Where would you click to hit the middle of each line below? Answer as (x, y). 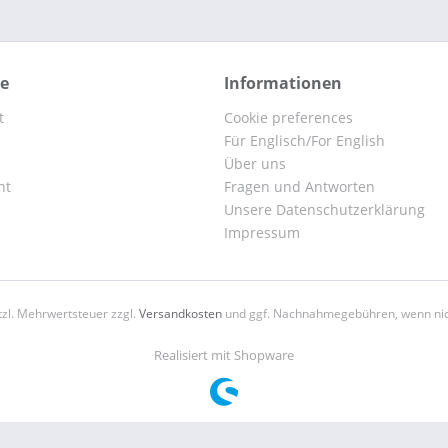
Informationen (283, 83)
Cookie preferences (288, 117)
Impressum (262, 232)
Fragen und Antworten (299, 186)
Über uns (255, 163)
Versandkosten (180, 314)
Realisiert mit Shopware (224, 355)
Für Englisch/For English (304, 140)
